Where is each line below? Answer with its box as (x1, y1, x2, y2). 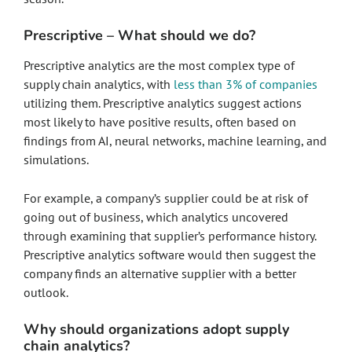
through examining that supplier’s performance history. (24, 228, 316, 244)
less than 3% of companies (174, 76, 317, 92)
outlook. (24, 284, 71, 300)
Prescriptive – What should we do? (24, 26, 255, 45)
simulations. (24, 152, 94, 167)
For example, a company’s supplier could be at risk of (24, 190, 308, 206)
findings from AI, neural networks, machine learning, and (24, 133, 327, 148)
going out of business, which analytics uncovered (24, 209, 288, 225)
